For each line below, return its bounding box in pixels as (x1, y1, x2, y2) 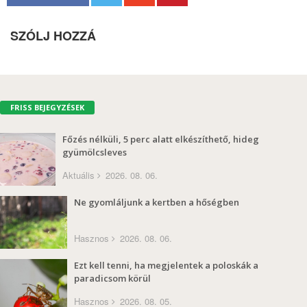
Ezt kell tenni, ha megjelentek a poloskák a (74, 258, 258, 271)
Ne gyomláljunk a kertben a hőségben (74, 195, 239, 208)
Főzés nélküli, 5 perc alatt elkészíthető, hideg (62, 132, 259, 145)
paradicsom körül (74, 271, 151, 284)
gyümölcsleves (62, 145, 127, 158)
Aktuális (62, 168, 95, 182)
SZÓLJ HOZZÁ (10, 26, 96, 45)
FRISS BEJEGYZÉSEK (10, 101, 84, 112)
